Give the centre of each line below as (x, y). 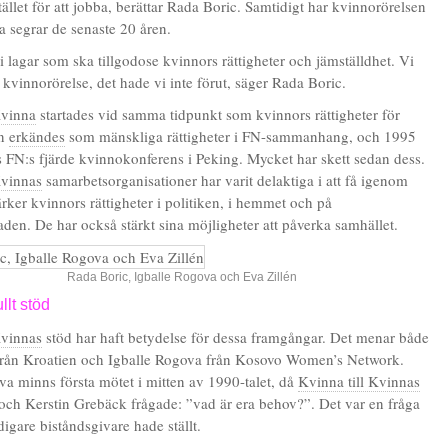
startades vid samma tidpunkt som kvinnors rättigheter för (218, 114)
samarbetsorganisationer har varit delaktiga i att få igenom (225, 180)
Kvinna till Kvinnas (359, 381)
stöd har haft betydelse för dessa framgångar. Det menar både (235, 337)
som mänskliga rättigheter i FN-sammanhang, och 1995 (240, 136)
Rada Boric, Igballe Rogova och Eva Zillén (182, 277)
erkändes (37, 136)
